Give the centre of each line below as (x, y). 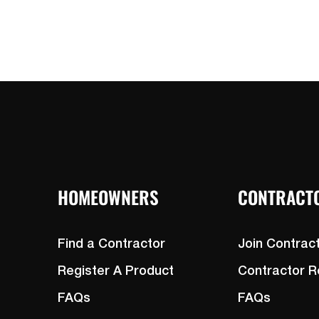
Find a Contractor (111, 244)
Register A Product (115, 271)
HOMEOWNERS (108, 197)
